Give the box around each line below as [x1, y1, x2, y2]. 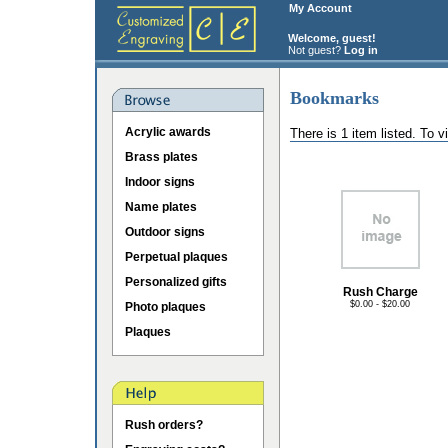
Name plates [125, 200, 197, 214]
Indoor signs [125, 175, 195, 189]
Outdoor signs [125, 225, 205, 239]
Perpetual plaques [125, 250, 228, 264]
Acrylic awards [125, 125, 211, 139]
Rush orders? [125, 418, 203, 432]
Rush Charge [342, 285, 418, 299]
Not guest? [285, 44, 344, 56]
